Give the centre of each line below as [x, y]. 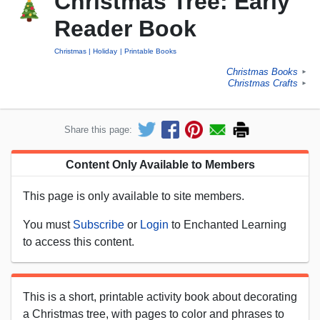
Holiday [105, 51]
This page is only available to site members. [134, 196]
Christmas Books [262, 72]
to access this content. [79, 241]
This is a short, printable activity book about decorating [160, 296]
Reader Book [125, 29]
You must [48, 224]
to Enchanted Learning [227, 224]
